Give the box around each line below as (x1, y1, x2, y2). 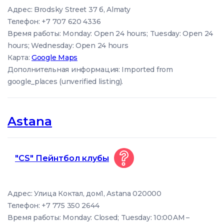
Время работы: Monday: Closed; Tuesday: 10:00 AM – (7, 213, 190, 222)
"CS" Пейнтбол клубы (15, 153, 109, 163)
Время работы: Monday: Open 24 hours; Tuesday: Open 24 (7, 29, 213, 38)
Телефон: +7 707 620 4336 (7, 17, 101, 26)
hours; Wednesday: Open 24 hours (7, 41, 128, 50)
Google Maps (31, 53, 77, 62)
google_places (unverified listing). (7, 77, 123, 86)
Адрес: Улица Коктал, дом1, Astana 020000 (7, 189, 161, 198)
